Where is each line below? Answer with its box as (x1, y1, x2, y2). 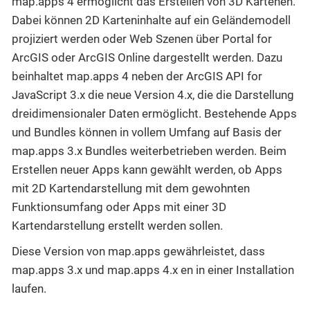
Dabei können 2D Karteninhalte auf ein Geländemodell (12, 12, 291, 27)
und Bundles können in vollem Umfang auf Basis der (12, 125, 282, 139)
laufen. (12, 281, 46, 295)
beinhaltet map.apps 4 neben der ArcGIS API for (12, 69, 262, 83)
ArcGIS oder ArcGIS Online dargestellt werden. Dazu (12, 50, 282, 64)
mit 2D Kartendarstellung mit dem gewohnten (12, 181, 250, 195)
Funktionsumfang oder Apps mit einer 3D (12, 199, 226, 214)
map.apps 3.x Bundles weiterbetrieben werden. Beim (12, 143, 286, 158)
